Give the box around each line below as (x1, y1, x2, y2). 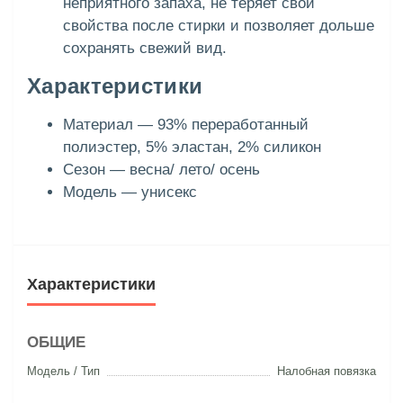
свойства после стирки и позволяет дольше (63, 17, 374, 35)
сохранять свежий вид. (63, 40, 227, 58)
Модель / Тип (27, 364, 100, 379)
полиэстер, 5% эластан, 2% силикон (63, 139, 321, 157)
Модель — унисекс (63, 184, 197, 201)
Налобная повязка (277, 364, 376, 379)
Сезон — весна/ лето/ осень (63, 161, 260, 179)
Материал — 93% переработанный (63, 116, 309, 134)
